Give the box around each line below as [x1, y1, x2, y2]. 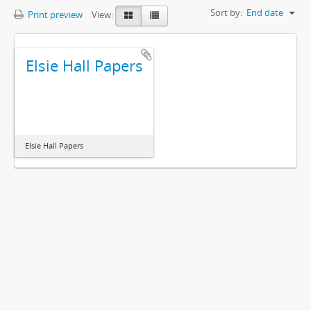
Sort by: [210, 6, 242, 19]
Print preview [26, 8, 83, 22]
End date [246, 6, 283, 19]
